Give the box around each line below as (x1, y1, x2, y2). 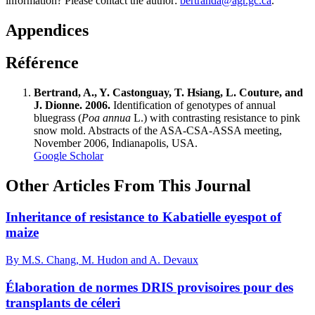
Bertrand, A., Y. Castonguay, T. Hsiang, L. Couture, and (34, 86, 303, 99)
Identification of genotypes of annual (110, 99, 276, 112)
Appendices (6, 20, 89, 39)
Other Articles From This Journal (6, 176, 251, 195)
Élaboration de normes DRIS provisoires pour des (6, 279, 293, 295)
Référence (6, 53, 79, 72)
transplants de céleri (6, 295, 120, 310)
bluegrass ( (34, 112, 82, 124)
